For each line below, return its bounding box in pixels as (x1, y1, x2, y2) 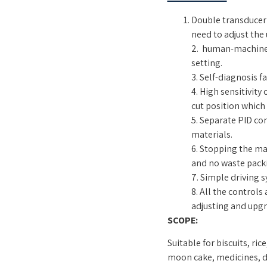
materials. (191, 128, 232, 141)
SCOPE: (167, 213, 198, 226)
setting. (191, 56, 222, 69)
